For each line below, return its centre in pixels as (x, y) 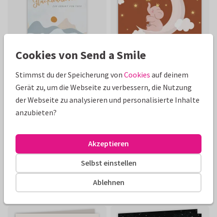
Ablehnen (108, 182)
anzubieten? (36, 112)
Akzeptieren (108, 143)
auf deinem (169, 74)
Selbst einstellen (108, 163)
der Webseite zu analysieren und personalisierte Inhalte (108, 100)
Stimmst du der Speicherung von (70, 74)
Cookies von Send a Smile (81, 55)
